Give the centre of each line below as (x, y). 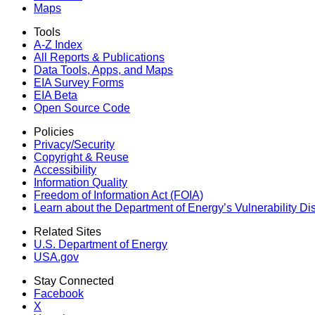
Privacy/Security (74, 144)
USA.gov (56, 257)
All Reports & (67, 57)
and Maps (148, 70)
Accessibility (65, 169)
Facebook (59, 293)
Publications (134, 57)
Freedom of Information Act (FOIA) (118, 195)
